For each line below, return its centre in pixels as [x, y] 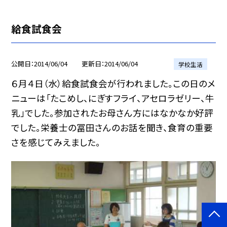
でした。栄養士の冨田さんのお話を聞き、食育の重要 [112, 128]
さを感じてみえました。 [56, 142]
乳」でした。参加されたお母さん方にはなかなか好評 [112, 113]
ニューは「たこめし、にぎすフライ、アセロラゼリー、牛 [113, 98]
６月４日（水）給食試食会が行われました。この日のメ [113, 84]
